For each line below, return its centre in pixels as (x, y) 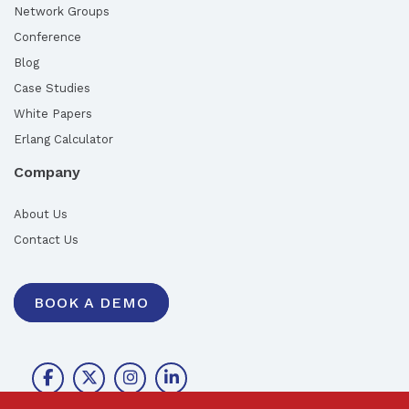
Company (47, 172)
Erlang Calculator (63, 139)
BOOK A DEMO (91, 302)
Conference (47, 37)
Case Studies (52, 88)
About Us (41, 214)
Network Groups (62, 11)
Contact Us (46, 239)
